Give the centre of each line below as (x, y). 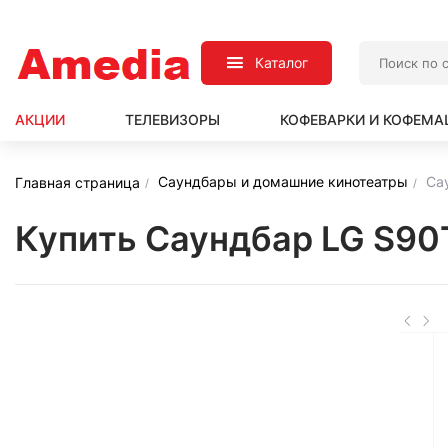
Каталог (282, 62)
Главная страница (77, 182)
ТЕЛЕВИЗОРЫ (172, 119)
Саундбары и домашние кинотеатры (283, 181)
